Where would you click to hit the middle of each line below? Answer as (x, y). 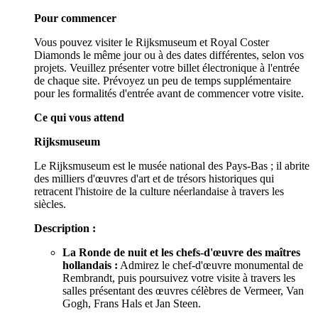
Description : (65, 228)
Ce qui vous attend (79, 117)
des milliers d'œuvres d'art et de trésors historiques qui (154, 178)
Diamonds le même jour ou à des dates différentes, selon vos (169, 55)
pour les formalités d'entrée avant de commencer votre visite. (169, 93)
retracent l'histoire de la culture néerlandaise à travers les (159, 191)
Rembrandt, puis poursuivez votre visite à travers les (179, 278)
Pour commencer (75, 18)
